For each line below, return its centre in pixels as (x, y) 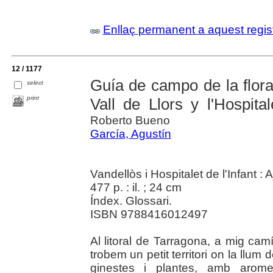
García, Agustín (130, 134)
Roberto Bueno (130, 121)
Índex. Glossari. (131, 201)
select (35, 83)
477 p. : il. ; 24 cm (136, 188)
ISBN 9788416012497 (149, 214)
